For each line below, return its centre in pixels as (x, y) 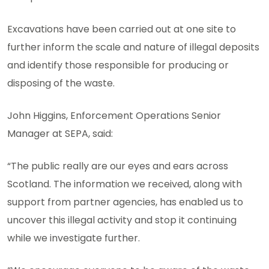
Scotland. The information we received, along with (125, 184)
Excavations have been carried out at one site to (122, 29)
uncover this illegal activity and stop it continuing (122, 220)
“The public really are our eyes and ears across (118, 166)
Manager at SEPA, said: (60, 134)
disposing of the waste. (61, 83)
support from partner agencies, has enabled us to (125, 202)
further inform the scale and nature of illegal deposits (133, 47)
